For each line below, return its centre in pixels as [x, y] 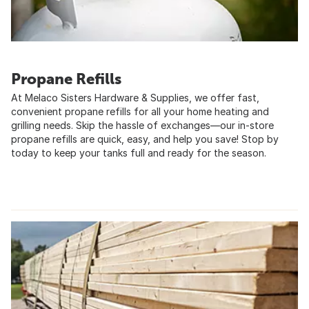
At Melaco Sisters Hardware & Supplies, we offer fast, [135, 98]
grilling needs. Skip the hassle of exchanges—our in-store [142, 126]
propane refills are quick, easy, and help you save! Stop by [145, 139]
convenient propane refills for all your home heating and [140, 112]
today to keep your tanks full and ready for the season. [139, 153]
